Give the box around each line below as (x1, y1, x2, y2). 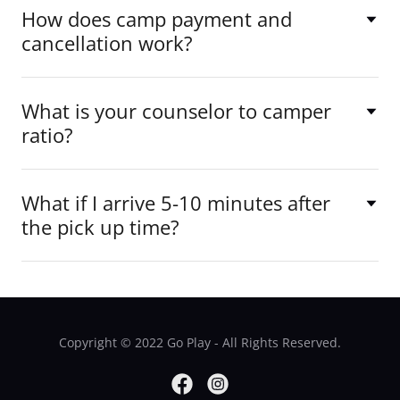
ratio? (21, 121, 73, 149)
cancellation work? (21, 29, 193, 57)
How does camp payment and (21, 5, 292, 33)
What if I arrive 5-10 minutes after (21, 189, 330, 217)
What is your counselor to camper (21, 97, 331, 125)
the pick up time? (21, 213, 179, 241)
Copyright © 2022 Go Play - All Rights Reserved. (59, 334, 341, 352)
